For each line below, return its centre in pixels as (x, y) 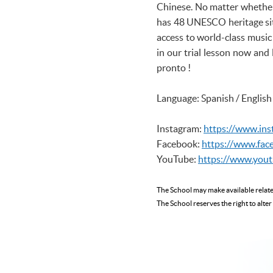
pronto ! (175, 67)
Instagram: (180, 128)
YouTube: (177, 159)
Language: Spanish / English (214, 98)
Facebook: (179, 144)
